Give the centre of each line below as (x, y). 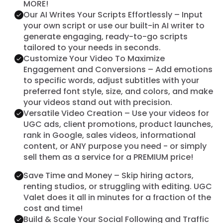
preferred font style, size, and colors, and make (118, 91)
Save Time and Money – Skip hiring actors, (108, 175)
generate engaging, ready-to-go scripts (105, 36)
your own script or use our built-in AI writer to (114, 25)
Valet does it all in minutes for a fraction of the (117, 197)
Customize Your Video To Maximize (94, 58)
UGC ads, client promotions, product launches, (118, 124)
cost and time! (53, 208)
